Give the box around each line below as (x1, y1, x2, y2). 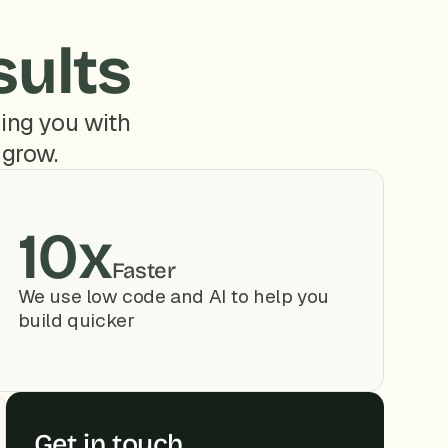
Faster (111, 258, 176, 284)
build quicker (17, 308, 135, 333)
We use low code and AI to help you (17, 284, 330, 309)
